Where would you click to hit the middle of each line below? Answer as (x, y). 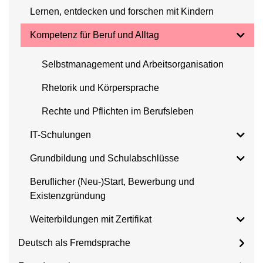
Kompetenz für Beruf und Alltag (95, 35)
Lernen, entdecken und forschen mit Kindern (122, 11)
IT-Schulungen (60, 135)
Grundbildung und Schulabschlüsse (104, 158)
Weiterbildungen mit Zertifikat (91, 219)
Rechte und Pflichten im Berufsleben (118, 111)
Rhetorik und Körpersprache (100, 88)
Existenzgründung (68, 196)
